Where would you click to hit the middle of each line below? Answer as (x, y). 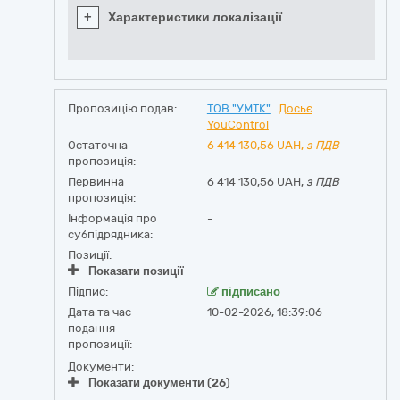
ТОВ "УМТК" (238, 108)
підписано (249, 292)
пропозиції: (100, 344)
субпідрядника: (110, 234)
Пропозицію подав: (122, 108)
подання (92, 328)
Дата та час (100, 312)
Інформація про (112, 218)
